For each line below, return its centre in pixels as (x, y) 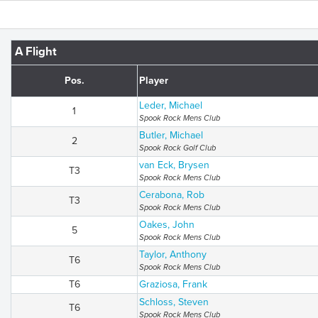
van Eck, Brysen (174, 165)
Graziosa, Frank (173, 284)
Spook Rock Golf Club (177, 148)
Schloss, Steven (174, 302)
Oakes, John (167, 225)
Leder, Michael (171, 105)
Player (154, 81)
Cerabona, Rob (172, 195)
